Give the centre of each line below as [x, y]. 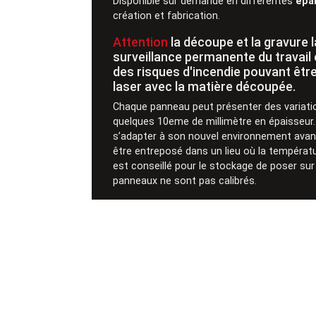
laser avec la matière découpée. [206, 86]
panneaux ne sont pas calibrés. [185, 181]
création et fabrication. [167, 16]
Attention [141, 42]
